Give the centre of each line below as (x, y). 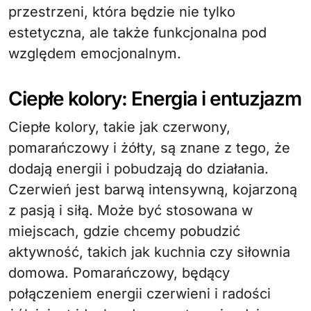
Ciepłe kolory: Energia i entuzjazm (155, 99)
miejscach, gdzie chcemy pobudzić (124, 231)
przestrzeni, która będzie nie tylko (122, 12)
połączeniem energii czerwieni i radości (140, 294)
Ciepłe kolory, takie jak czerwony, (119, 127)
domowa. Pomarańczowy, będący (119, 273)
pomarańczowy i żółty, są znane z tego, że (149, 148)
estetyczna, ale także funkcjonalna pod (137, 33)
